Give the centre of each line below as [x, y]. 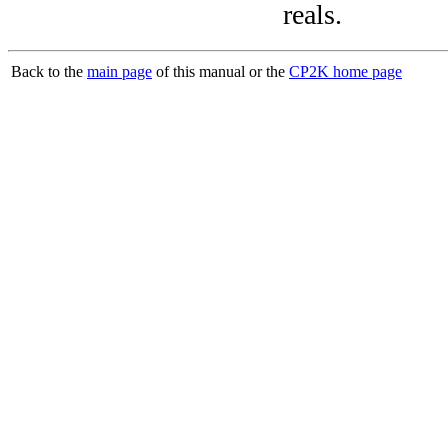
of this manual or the [220, 72]
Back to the [49, 72]
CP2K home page [345, 72]
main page [119, 72]
